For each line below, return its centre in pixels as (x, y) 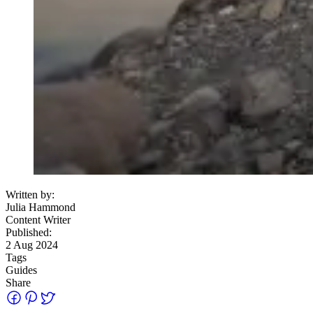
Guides (21, 270)
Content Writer (38, 219)
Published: (29, 232)
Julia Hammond (41, 207)
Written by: (30, 194)
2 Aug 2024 (32, 245)
